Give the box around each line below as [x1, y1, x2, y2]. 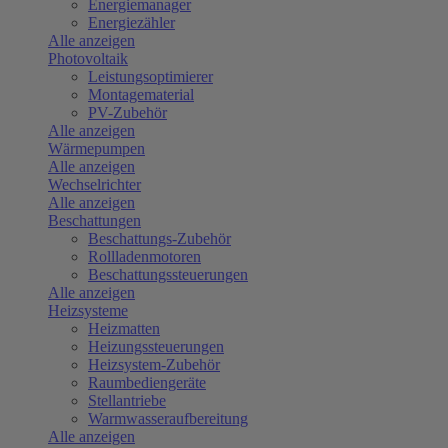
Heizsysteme [48, 302, 128, 320]
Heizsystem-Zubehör [88, 356, 220, 374]
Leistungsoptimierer [88, 68, 213, 86]
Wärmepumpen [48, 140, 145, 158]
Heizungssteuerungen [88, 338, 224, 356]
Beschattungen [48, 212, 141, 230]
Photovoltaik [48, 50, 128, 68]
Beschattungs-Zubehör [88, 230, 231, 248]
